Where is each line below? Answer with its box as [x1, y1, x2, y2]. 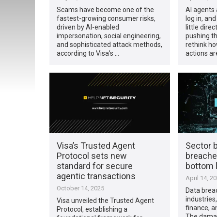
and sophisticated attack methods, [57, 40, 163, 48]
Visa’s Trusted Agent [57, 140, 136, 151]
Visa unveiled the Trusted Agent [57, 196, 155, 204]
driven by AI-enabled [57, 23, 120, 31]
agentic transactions [57, 170, 136, 181]
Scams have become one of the [57, 5, 155, 14]
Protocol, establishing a [57, 205, 128, 213]
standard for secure [57, 160, 133, 171]
